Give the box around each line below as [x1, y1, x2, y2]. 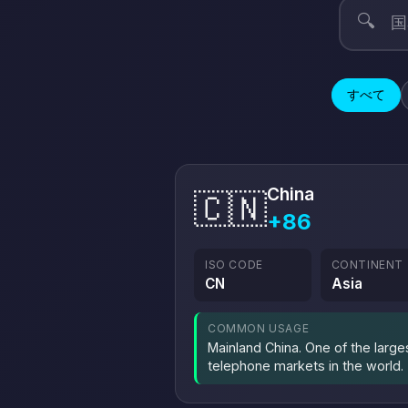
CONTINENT [331, 258, 404, 271]
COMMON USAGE [208, 321, 310, 335]
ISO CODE [205, 258, 263, 271]
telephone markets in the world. [208, 358, 403, 373]
